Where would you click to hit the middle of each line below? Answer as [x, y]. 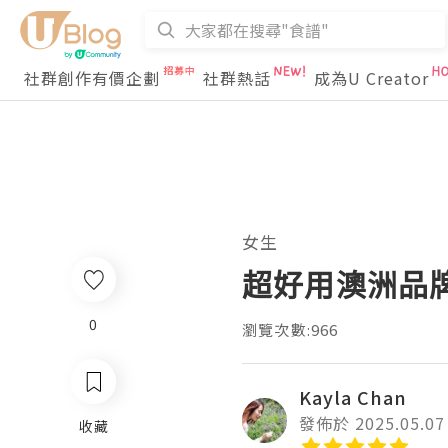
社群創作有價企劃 [92, 78]
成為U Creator [371, 78]
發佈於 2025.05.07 [372, 423]
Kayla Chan [353, 397]
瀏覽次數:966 [290, 329]
